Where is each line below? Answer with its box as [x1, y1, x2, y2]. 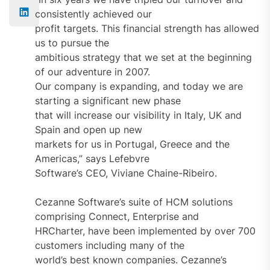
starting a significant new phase [34, 94, 181, 107]
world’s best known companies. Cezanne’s [34, 253, 227, 266]
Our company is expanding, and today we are [34, 80, 243, 92]
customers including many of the [34, 239, 184, 251]
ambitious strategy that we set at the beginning [34, 51, 252, 63]
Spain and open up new [34, 123, 142, 136]
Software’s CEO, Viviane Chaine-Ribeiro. [34, 166, 217, 179]
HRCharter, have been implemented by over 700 [34, 224, 256, 237]
